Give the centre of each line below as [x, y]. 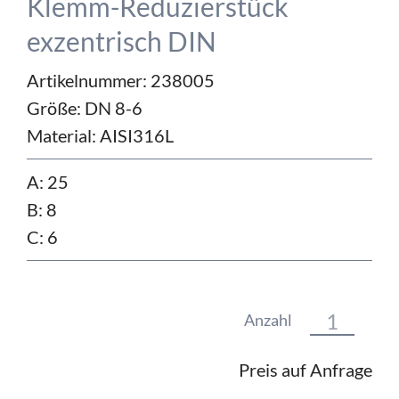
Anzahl [268, 320]
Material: [63, 136]
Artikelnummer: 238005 [121, 81]
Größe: [56, 108]
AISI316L [137, 136]
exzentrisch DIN [122, 41]
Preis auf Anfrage [305, 370]
